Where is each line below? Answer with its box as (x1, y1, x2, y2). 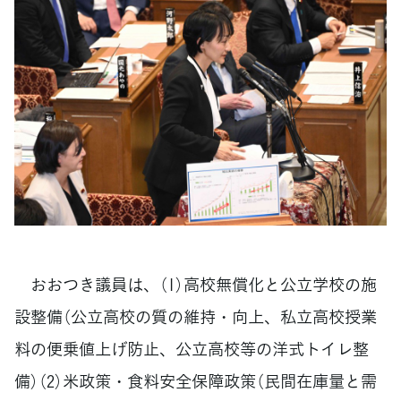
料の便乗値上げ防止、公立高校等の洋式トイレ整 (14, 336, 369, 361)
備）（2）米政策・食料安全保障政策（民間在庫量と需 (14, 368, 377, 393)
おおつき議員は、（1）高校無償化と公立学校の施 (14, 271, 377, 296)
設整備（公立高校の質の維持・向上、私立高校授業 (14, 303, 377, 328)
